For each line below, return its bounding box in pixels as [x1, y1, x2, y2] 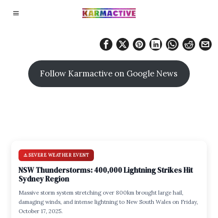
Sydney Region [18, 173, 70, 184]
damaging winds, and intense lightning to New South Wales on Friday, [18, 198, 199, 205]
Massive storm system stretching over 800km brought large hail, [18, 189, 184, 196]
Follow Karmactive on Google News [40, 68, 178, 79]
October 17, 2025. [18, 207, 63, 215]
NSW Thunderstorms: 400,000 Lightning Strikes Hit [18, 164, 193, 175]
